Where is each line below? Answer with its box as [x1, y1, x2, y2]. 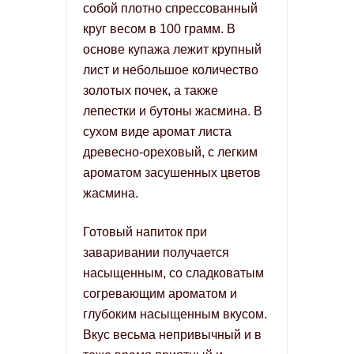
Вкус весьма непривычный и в [83, 328, 262, 341]
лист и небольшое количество [83, 63, 258, 77]
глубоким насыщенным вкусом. [83, 307, 267, 321]
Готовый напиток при [83, 225, 207, 239]
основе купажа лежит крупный [83, 43, 262, 56]
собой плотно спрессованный [83, 2, 258, 15]
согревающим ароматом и [83, 287, 237, 300]
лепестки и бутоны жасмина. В [83, 104, 262, 118]
